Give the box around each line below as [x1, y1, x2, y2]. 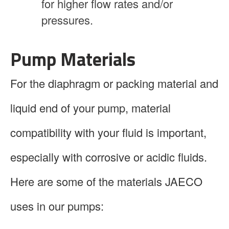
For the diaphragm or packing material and [10, 75, 218, 91]
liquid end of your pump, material [10, 99, 171, 116]
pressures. [41, 11, 93, 28]
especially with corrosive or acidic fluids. [10, 148, 207, 165]
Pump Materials [10, 44, 135, 73]
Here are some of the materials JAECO [10, 173, 202, 189]
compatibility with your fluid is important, [10, 124, 207, 140]
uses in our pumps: [10, 197, 104, 214]
